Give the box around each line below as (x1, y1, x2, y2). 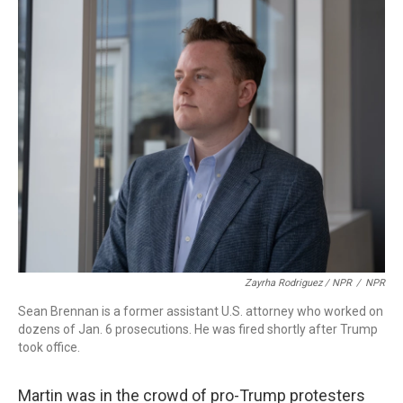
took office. (18, 340, 80, 354)
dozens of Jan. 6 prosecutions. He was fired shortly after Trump (18, 322, 378, 336)
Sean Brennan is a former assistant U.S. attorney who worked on (18, 304, 383, 318)
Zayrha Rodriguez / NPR (245, 277, 352, 289)
